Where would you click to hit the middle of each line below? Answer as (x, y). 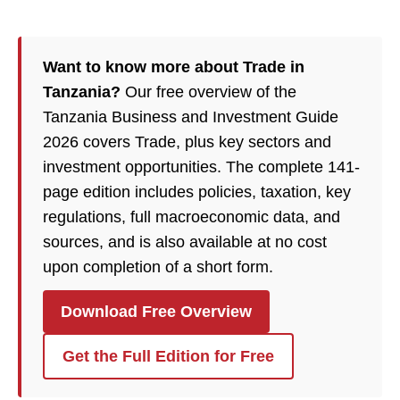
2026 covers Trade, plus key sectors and (187, 142)
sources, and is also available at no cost (185, 242)
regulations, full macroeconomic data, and (192, 217)
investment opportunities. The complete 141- (201, 167)
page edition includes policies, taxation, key (197, 192)
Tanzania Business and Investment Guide (191, 117)
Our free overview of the (208, 92)
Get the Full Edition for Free (168, 356)
